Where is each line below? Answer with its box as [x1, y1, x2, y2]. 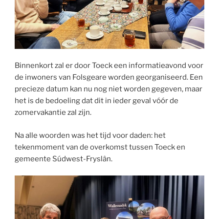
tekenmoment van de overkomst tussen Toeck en [15, 142, 185, 152]
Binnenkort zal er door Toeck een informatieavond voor [15, 61, 203, 70]
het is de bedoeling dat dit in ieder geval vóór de [15, 96, 178, 106]
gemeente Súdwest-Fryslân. [15, 154, 112, 163]
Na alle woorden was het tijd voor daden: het [15, 131, 166, 140]
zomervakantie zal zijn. [15, 108, 91, 117]
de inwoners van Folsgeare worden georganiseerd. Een [15, 73, 203, 82]
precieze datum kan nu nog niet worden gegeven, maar [15, 85, 202, 94]
